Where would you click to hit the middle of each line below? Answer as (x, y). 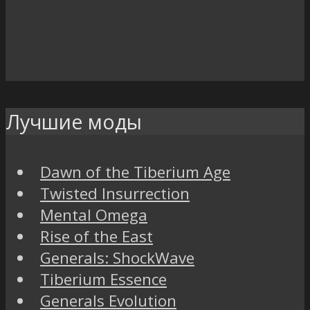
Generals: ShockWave (117, 257)
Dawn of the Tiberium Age (135, 172)
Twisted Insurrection (115, 193)
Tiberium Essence (103, 279)
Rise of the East (97, 236)
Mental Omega (94, 215)
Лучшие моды (74, 121)
